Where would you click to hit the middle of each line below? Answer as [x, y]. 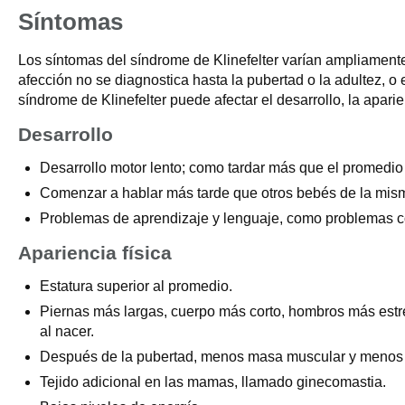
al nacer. [67, 331]
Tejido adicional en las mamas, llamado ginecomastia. [213, 382]
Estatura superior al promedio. [136, 286]
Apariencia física [95, 253]
